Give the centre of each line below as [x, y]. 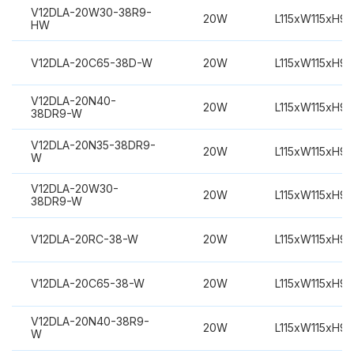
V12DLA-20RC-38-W [84, 239]
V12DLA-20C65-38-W [87, 284]
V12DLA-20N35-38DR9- [93, 145]
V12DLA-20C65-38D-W [91, 62]
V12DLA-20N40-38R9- [90, 322]
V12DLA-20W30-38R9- [91, 12]
